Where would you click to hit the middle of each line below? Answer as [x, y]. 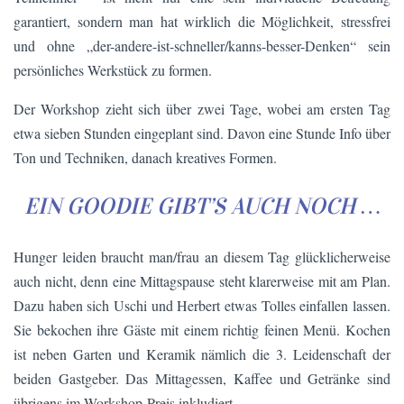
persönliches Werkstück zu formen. [113, 69]
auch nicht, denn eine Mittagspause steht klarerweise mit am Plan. [202, 281]
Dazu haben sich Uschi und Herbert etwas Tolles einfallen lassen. [202, 306]
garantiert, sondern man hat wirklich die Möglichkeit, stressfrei [202, 21]
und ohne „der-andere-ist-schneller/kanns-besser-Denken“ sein [202, 45]
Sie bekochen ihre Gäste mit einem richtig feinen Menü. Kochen [202, 330]
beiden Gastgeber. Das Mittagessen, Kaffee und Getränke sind [202, 379]
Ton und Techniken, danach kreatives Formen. [145, 157]
